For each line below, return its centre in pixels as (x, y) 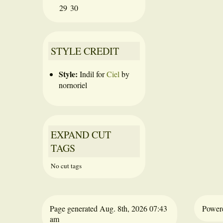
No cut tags (66, 166)
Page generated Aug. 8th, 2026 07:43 (109, 208)
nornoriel (73, 85)
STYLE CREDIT (85, 51)
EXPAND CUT (81, 135)
